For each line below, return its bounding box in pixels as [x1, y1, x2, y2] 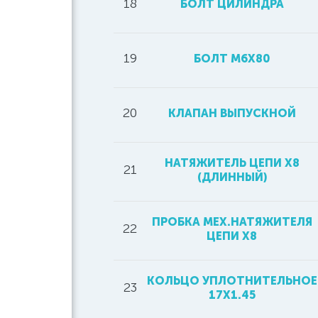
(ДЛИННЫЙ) [197, 170, 267, 184]
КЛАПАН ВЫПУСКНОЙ [168, 106, 296, 120]
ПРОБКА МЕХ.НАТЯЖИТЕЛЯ [151, 215, 312, 229]
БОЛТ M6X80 [193, 52, 270, 65]
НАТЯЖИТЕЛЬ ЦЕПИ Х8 [164, 156, 300, 170]
